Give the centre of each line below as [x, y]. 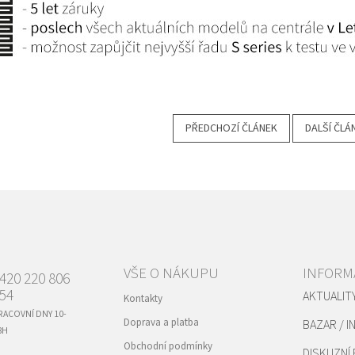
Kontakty [143, 298]
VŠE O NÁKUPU [171, 273]
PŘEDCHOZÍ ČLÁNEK [231, 128]
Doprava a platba [161, 322]
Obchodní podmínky [168, 346]
